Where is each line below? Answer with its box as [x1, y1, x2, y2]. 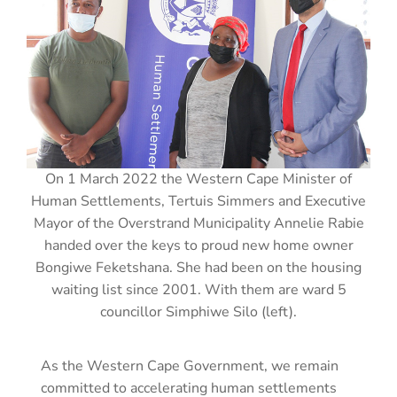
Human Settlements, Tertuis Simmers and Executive [31, 191, 366, 212]
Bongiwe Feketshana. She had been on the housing [35, 258, 362, 278]
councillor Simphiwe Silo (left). [100, 302, 297, 323]
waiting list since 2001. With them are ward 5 [51, 280, 346, 300]
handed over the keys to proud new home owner [43, 236, 354, 256]
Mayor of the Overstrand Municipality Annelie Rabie [33, 214, 364, 234]
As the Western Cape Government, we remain [41, 356, 339, 377]
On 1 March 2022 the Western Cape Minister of [45, 169, 352, 190]
